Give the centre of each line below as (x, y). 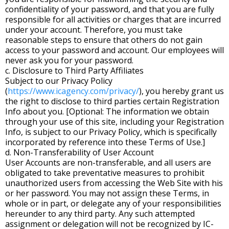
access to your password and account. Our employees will (114, 50)
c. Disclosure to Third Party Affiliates (74, 71)
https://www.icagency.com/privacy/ (73, 91)
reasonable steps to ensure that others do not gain (104, 40)
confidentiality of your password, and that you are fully (110, 9)
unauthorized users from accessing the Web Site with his (114, 183)
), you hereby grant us (181, 91)
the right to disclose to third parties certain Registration (112, 101)
